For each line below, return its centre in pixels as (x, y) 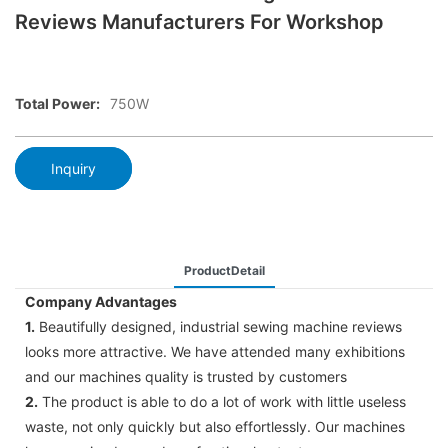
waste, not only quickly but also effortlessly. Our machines (215, 426)
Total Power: (57, 104)
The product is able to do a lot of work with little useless (222, 401)
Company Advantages (101, 301)
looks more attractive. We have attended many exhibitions (215, 351)
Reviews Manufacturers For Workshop (199, 22)
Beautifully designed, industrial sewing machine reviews (218, 326)
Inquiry (73, 168)
